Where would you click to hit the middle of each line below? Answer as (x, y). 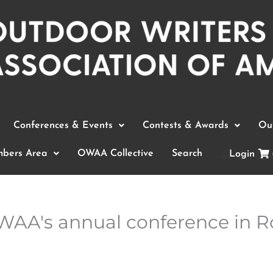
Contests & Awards (185, 126)
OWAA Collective (115, 154)
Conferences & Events (63, 126)
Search (187, 154)
